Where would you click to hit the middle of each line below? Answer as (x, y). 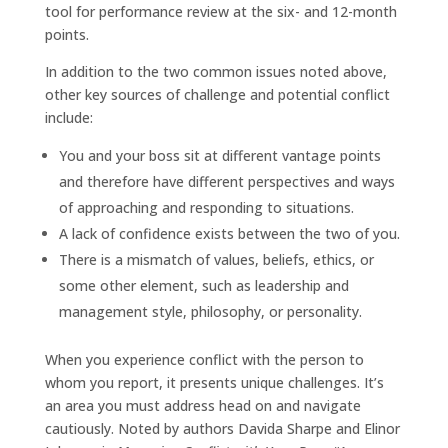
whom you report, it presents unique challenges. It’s (214, 382)
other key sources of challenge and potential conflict (217, 94)
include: (68, 117)
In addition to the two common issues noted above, (215, 71)
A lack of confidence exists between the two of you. (229, 233)
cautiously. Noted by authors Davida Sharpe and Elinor (222, 428)
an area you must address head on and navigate (202, 405)
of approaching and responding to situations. (206, 207)
